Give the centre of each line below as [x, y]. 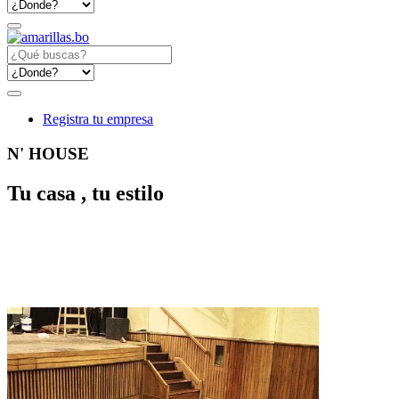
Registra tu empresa [98, 119]
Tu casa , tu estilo [85, 193]
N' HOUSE [48, 153]
